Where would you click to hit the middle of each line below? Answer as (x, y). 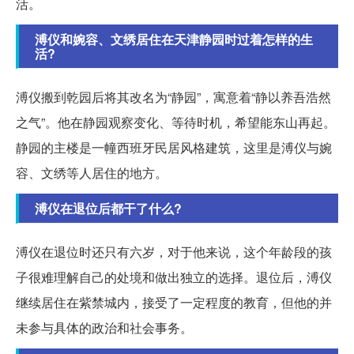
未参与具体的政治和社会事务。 (104, 328)
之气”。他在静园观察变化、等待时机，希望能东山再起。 (176, 122)
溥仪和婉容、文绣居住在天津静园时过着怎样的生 (174, 40)
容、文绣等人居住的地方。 (92, 173)
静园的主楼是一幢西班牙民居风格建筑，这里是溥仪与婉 (174, 148)
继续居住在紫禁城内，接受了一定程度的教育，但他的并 (174, 303)
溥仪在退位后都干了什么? (108, 209)
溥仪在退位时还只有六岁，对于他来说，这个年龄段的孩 (174, 252)
